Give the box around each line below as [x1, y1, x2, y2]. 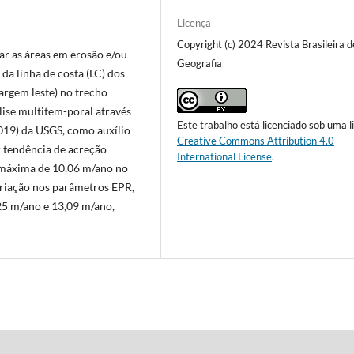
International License [177, 150, 273, 164]
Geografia [177, 57, 223, 70]
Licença [177, 17, 212, 29]
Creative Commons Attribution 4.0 [177, 134, 335, 148]
